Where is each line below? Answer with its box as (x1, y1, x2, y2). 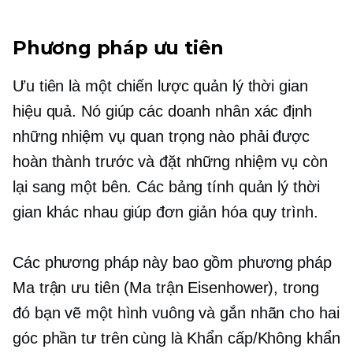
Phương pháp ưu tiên (13, 36, 225, 60)
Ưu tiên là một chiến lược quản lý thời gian (13, 77, 308, 95)
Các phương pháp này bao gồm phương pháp (13, 254, 333, 272)
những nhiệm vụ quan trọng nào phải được (13, 128, 310, 146)
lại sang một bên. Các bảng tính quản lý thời (13, 178, 320, 196)
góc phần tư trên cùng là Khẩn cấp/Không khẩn (13, 329, 340, 347)
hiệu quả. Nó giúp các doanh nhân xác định (13, 102, 312, 121)
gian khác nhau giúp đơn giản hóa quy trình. (13, 203, 318, 221)
